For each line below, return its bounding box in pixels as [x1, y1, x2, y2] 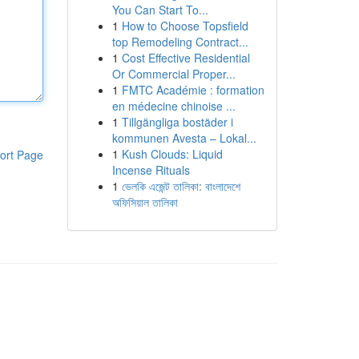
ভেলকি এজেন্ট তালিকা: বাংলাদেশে [121, 178, 240, 194]
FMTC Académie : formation [121, 82, 264, 98]
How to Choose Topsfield [121, 18, 248, 34]
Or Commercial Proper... [111, 66, 236, 82]
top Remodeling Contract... [111, 34, 248, 50]
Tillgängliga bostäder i [121, 114, 233, 130]
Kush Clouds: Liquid [121, 146, 223, 162]
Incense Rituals [111, 162, 190, 178]
